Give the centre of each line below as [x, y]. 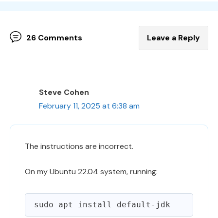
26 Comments [54, 37]
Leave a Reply [173, 37]
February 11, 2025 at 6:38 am [89, 106]
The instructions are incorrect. [79, 146]
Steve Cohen [64, 92]
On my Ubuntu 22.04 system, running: [91, 171]
